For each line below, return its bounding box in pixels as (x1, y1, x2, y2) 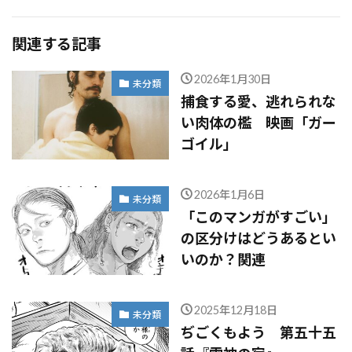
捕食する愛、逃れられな (181, 93, 336, 110)
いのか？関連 (181, 251, 266, 268)
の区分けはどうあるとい (181, 229, 336, 247)
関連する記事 (12, 35, 101, 53)
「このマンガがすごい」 (181, 208, 336, 225)
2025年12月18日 (193, 303, 277, 317)
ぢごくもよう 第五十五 (181, 324, 336, 341)
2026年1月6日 (193, 188, 265, 201)
